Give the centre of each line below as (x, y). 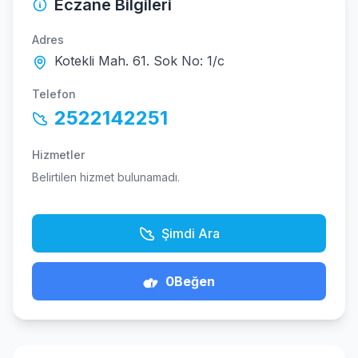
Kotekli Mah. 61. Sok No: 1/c (139, 61)
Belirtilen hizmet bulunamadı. (106, 177)
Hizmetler (58, 155)
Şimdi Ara (190, 233)
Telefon (54, 94)
